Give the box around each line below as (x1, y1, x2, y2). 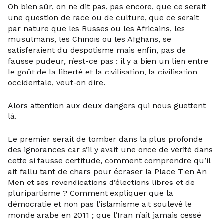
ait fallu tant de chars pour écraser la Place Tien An (8, 167, 207, 176)
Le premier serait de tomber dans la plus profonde (8, 134, 203, 144)
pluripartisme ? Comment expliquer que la (8, 188, 173, 198)
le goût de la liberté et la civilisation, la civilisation (8, 67, 197, 76)
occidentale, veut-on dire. (8, 78, 105, 87)
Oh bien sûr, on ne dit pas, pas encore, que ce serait (8, 2, 206, 11)
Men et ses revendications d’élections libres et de (8, 178, 195, 187)
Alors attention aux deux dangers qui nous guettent (8, 101, 206, 110)
